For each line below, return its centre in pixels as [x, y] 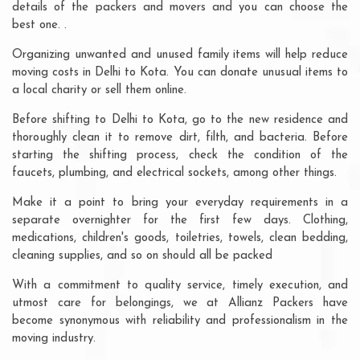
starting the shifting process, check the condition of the [180, 155]
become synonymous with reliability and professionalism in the [180, 321]
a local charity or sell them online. [99, 90]
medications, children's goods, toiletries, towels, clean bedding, [180, 238]
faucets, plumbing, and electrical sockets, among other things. [174, 173]
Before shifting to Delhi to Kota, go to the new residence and [180, 120]
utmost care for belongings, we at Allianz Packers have [180, 303]
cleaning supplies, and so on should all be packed [142, 256]
